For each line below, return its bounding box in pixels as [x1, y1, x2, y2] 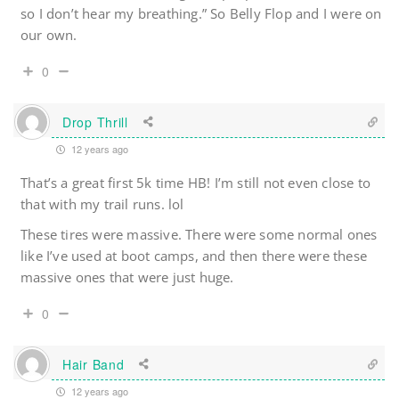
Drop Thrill [62, 112, 128, 131]
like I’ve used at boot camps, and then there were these [20, 247, 368, 265]
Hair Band [62, 354, 125, 373]
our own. [20, 26, 77, 45]
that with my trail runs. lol [20, 195, 184, 214]
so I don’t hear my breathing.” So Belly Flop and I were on [20, 4, 382, 23]
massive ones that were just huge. [20, 268, 234, 287]
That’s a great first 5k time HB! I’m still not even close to [20, 174, 371, 192]
